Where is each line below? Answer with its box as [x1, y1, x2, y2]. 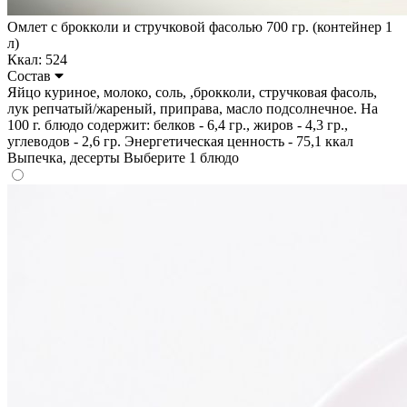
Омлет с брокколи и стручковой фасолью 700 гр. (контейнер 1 [7, 18, 392, 35]
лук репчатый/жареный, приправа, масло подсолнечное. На [7, 100, 378, 116]
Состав [7, 67, 55, 84]
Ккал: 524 [7, 51, 67, 67]
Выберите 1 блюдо [124, 149, 239, 165]
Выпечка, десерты [7, 149, 124, 165]
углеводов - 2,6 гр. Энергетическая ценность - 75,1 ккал [7, 133, 353, 149]
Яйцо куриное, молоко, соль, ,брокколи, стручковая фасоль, [7, 84, 377, 100]
